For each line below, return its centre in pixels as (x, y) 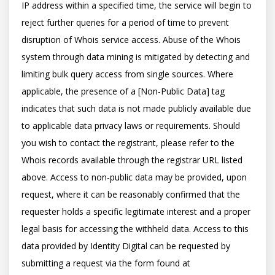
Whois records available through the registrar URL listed (132, 160)
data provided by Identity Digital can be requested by (126, 246)
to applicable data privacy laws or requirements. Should (131, 126)
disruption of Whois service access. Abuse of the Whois (131, 40)
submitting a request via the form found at (106, 263)
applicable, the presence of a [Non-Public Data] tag (123, 91)
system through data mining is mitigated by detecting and (136, 57)
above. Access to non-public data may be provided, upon (134, 177)
